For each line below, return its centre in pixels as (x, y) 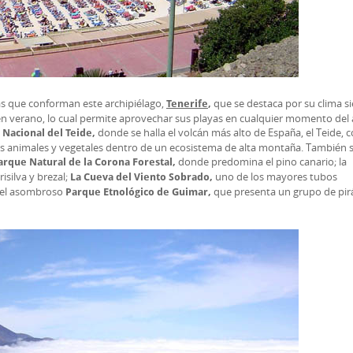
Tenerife (187, 104)
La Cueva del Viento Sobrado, (143, 177)
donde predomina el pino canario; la (262, 162)
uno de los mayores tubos (276, 176)
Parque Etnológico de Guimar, (139, 192)
